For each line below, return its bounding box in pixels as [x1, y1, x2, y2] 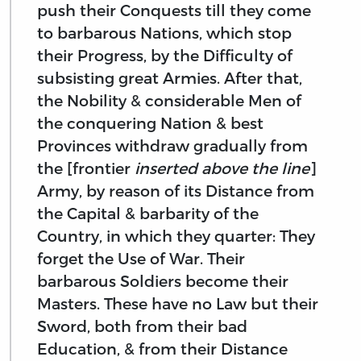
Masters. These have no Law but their [37, 294, 318, 313]
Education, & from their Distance [37, 339, 288, 359]
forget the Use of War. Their [37, 249, 245, 268]
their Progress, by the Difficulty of [37, 46, 293, 65]
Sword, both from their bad [37, 317, 247, 336]
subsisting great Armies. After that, [37, 68, 302, 88]
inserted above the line [135, 159, 309, 178]
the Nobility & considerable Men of [37, 91, 301, 110]
